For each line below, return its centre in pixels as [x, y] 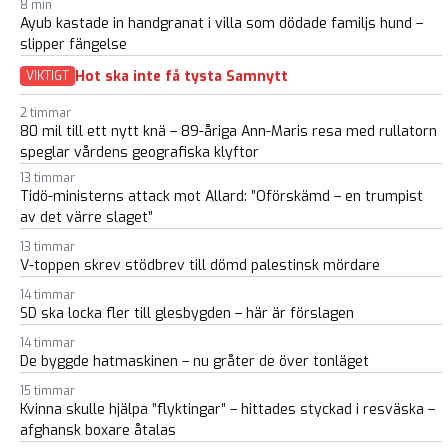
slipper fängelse [73, 45]
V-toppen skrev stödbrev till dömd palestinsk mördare [200, 266]
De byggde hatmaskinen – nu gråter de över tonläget [194, 362]
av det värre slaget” [86, 218]
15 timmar [47, 391]
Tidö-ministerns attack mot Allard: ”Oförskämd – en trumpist [221, 197]
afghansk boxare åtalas [98, 431]
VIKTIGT [47, 76]
